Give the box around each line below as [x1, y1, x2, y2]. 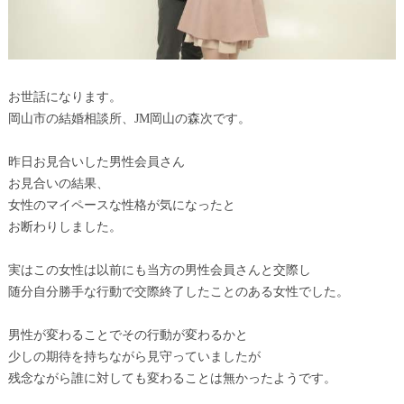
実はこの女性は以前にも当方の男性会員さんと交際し [7, 262, 311, 277]
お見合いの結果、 [7, 176, 109, 190]
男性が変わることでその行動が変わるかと [7, 327, 248, 342]
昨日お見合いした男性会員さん [7, 154, 185, 169]
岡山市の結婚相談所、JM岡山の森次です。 [7, 111, 251, 125]
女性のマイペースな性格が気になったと [7, 197, 235, 212]
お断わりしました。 [7, 219, 122, 234]
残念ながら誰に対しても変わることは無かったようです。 [7, 371, 336, 385]
